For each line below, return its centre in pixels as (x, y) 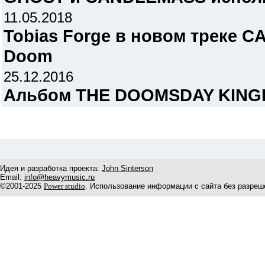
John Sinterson (127, 168)
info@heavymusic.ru (59, 177)
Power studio (64, 186)
